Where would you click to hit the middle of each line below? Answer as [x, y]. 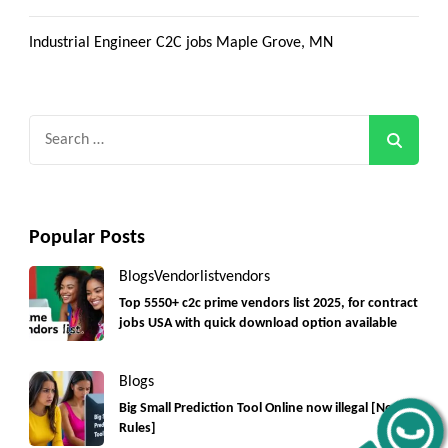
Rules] [137, 428]
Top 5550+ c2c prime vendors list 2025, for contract [268, 303]
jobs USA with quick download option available [258, 323]
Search [52, 127]
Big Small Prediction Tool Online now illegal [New [260, 408]
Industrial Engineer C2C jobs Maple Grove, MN [181, 42]
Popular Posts [87, 237]
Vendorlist [186, 276]
